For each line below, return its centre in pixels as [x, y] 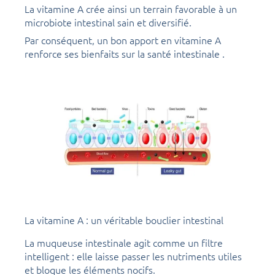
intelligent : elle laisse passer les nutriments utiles [133, 256]
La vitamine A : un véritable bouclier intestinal [124, 220]
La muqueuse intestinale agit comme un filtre [124, 242]
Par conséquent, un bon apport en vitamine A [123, 40]
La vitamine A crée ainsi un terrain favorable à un [131, 8]
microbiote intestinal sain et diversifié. [108, 22]
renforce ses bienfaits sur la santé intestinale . [125, 53]
